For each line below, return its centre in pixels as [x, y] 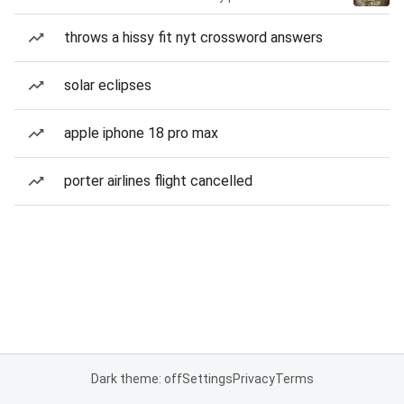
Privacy [253, 379]
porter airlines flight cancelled [158, 181]
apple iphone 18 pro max [141, 133]
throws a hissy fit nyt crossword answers [193, 37]
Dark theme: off [136, 379]
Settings [207, 379]
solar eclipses [108, 85]
